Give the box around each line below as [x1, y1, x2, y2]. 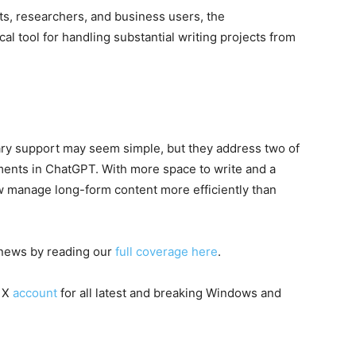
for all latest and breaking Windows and [57, 285, 281, 300]
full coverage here [115, 244, 218, 259]
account [10, 285, 57, 300]
